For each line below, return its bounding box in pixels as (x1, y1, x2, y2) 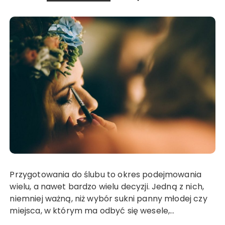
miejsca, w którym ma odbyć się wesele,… (10, 204, 175, 216)
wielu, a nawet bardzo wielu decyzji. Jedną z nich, (10, 180, 204, 192)
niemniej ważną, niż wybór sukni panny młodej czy (10, 192, 207, 204)
